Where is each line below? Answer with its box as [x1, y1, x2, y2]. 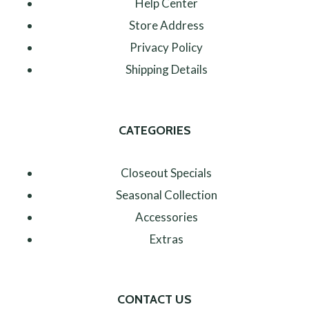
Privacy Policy [130, 40, 203, 54]
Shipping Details [125, 62, 208, 77]
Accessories [134, 209, 198, 224]
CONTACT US [117, 292, 192, 307]
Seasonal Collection [115, 187, 217, 202]
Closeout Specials [121, 165, 212, 180]
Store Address [128, 18, 204, 32]
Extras [149, 231, 183, 246]
